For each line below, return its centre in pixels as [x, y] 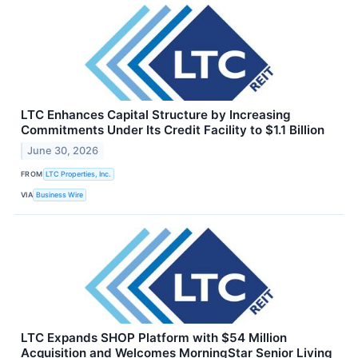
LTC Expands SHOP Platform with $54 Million [154, 337]
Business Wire [60, 195]
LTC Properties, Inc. [79, 174]
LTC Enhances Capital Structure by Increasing [156, 115]
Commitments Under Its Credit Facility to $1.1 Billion [173, 130]
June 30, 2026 [63, 150]
